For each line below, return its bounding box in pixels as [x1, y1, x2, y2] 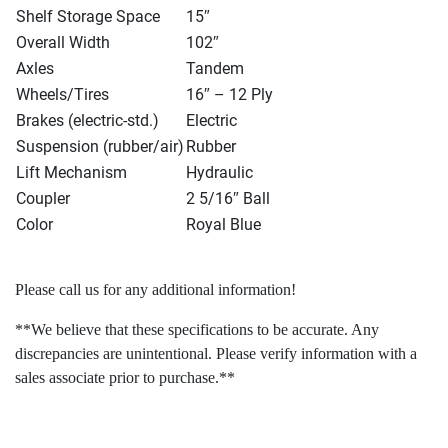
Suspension [16, 137, 103, 156]
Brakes [16, 111, 68, 130]
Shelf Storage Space [16, 7, 160, 26]
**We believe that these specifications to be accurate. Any [15, 321, 379, 338]
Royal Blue [186, 215, 261, 234]
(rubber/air [103, 137, 178, 156]
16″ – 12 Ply [186, 85, 273, 104]
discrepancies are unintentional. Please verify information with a [15, 345, 417, 362]
